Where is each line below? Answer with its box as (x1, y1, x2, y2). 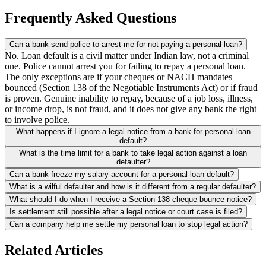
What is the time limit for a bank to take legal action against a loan (19, 148, 247, 158)
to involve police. (5, 115, 69, 125)
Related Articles (5, 242, 103, 258)
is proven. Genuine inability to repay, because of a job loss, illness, (5, 93, 253, 104)
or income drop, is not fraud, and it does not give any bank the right (5, 104, 256, 115)
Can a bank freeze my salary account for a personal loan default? (9, 170, 234, 179)
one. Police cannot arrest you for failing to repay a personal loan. (5, 61, 246, 72)
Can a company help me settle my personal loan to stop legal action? (9, 220, 248, 229)
